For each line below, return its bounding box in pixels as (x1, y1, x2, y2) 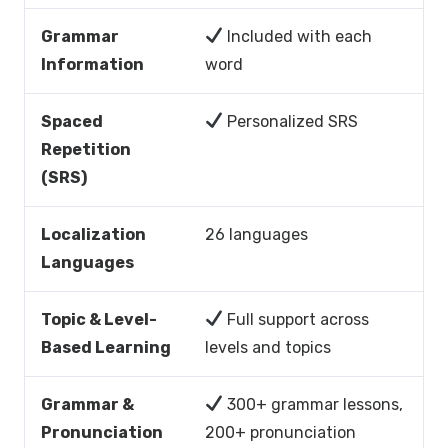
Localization (41, 224, 146, 244)
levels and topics (205, 337, 331, 357)
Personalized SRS (223, 111, 359, 131)
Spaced (41, 111, 103, 131)
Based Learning (41, 337, 171, 357)
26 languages (205, 224, 308, 244)
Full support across (223, 309, 370, 329)
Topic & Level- (41, 309, 157, 329)
